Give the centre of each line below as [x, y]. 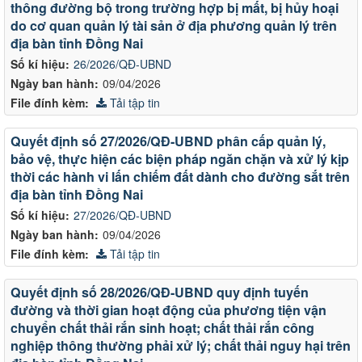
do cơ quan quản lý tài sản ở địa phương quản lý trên [174, 25]
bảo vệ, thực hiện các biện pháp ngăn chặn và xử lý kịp [180, 158]
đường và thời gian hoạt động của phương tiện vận [168, 309]
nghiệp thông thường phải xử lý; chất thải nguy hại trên [181, 345]
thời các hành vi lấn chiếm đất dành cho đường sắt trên [180, 176]
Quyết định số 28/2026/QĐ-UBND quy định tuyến [160, 292]
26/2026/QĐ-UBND [122, 63]
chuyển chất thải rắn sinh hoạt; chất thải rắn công [162, 327]
